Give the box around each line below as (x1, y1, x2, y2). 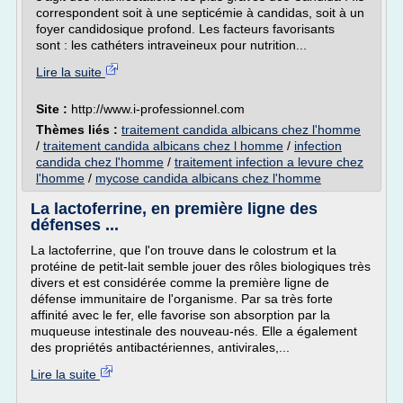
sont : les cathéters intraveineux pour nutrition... (36, 38, 307, 52)
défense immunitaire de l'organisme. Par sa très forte (31, 291, 333, 306)
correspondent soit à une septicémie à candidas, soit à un (36, 5, 364, 20)
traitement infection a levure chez (175, 155, 363, 169)
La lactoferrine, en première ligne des (31, 200, 318, 218)
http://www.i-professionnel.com (71, 102, 245, 116)
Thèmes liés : (36, 122, 121, 137)
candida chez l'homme (36, 155, 164, 169)
